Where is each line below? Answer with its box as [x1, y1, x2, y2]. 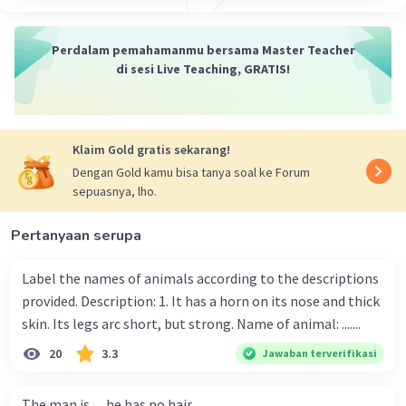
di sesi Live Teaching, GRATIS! [116, 61, 290, 78]
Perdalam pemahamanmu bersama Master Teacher [51, 42, 355, 59]
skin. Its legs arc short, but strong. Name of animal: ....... [237, 314, 361, 333]
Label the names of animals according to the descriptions [22, 269, 379, 288]
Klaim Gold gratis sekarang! [72, 141, 230, 159]
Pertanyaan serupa [11, 226, 141, 246]
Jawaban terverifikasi [263, 346, 377, 361]
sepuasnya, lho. [72, 183, 157, 200]
